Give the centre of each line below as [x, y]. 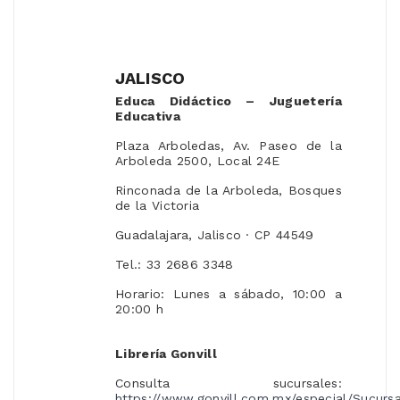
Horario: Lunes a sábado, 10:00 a [229, 294]
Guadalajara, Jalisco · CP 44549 [215, 235]
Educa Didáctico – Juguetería [229, 101]
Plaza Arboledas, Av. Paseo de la [229, 146]
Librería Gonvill [166, 354]
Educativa [148, 117]
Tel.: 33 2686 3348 [175, 265]
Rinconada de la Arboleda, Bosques [229, 191]
